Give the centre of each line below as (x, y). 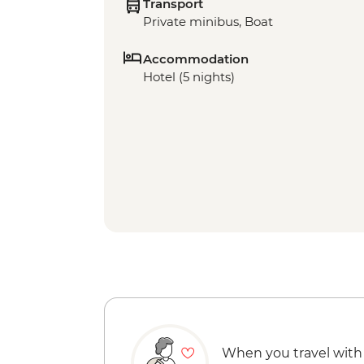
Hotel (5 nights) (189, 77)
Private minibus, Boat (208, 22)
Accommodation (196, 59)
